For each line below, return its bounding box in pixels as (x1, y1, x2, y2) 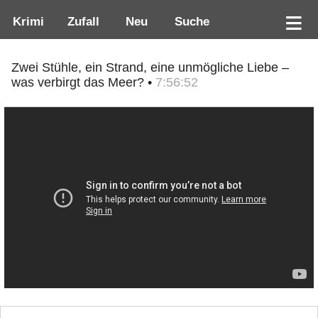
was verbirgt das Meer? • (11, 75, 155, 90)
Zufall (60, 14, 103, 29)
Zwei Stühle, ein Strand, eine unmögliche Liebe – (11, 60, 289, 75)
